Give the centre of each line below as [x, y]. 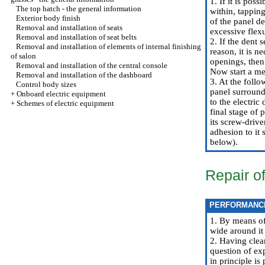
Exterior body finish [48, 18]
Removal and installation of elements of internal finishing [109, 46]
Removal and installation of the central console [92, 65]
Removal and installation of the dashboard [84, 75]
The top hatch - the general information [79, 9]
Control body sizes [46, 84]
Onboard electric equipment [61, 94]
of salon [23, 56]
